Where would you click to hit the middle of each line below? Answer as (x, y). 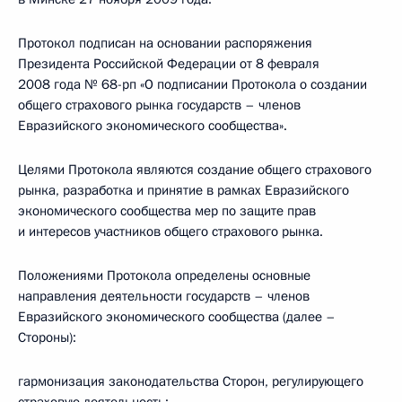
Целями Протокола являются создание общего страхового (195, 170)
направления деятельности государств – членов (164, 296)
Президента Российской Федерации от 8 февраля (169, 64)
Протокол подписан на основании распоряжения (165, 43)
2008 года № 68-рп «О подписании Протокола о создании (192, 84)
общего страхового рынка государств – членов (159, 105)
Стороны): (47, 337)
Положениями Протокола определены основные (164, 275)
